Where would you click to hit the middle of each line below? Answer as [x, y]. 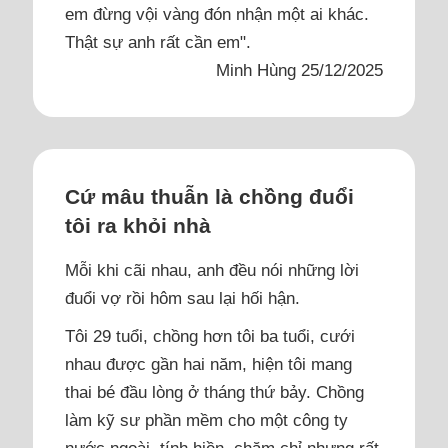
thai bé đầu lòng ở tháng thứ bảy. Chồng [215, 391]
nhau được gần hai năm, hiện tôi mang [209, 363]
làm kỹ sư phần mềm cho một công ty [207, 419]
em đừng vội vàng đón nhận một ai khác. [217, 13]
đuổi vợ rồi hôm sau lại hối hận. [183, 297]
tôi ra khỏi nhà [138, 225]
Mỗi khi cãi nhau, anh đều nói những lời [212, 269]
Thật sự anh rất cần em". [158, 41]
